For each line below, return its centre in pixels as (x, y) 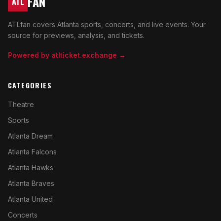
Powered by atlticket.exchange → (67, 55)
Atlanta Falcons (32, 152)
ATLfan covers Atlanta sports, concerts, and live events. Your (107, 24)
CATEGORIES (30, 85)
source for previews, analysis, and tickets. (76, 35)
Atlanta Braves (31, 183)
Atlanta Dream (30, 136)
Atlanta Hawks (31, 167)
